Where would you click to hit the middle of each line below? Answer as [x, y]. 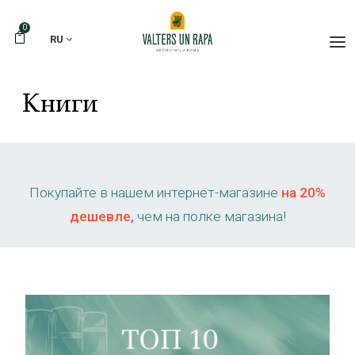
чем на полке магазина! [210, 217]
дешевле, [101, 217]
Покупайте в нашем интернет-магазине [155, 193]
